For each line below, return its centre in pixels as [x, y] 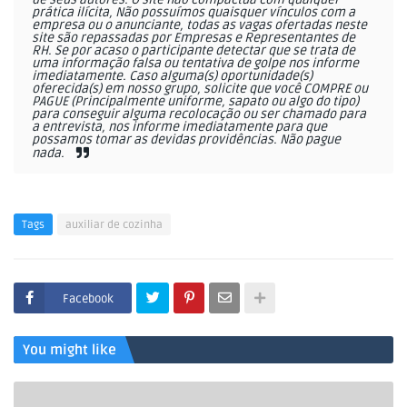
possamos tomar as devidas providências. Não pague [186, 139]
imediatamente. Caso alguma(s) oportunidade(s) [172, 76]
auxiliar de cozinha [114, 225]
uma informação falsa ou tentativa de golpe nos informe [195, 63]
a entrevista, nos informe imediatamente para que [179, 127]
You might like [69, 350]
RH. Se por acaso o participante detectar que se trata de [194, 50]
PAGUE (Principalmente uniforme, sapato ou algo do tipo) [195, 101]
